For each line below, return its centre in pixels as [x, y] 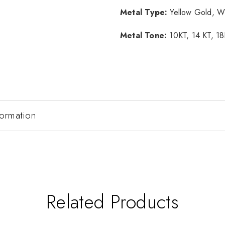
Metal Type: [144, 12]
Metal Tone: [144, 35]
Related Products [113, 201]
